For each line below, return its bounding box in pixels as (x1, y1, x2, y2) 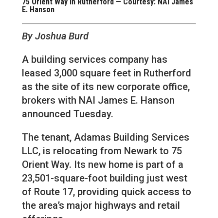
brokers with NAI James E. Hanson (21, 94, 175, 106)
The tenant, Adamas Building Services (21, 131, 189, 143)
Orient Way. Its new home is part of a (21, 158, 183, 170)
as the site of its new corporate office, (21, 80, 190, 92)
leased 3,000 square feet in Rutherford (21, 67, 191, 79)
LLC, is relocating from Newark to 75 (21, 145, 182, 157)
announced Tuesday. (21, 108, 113, 120)
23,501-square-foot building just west (21, 172, 187, 184)
